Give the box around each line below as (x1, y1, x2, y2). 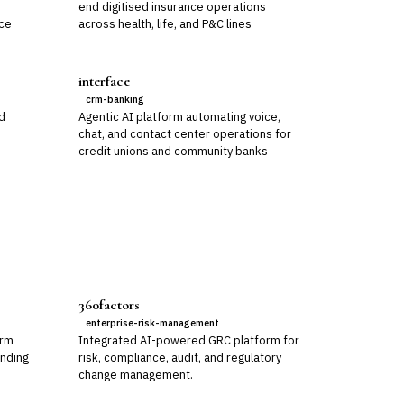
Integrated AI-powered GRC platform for (78, 333, 299, 348)
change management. (78, 367, 193, 382)
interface (78, 72, 130, 90)
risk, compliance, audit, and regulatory (78, 350, 281, 365)
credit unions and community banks (78, 143, 268, 159)
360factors (78, 296, 140, 314)
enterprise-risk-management (85, 317, 219, 329)
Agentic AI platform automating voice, (78, 109, 280, 124)
